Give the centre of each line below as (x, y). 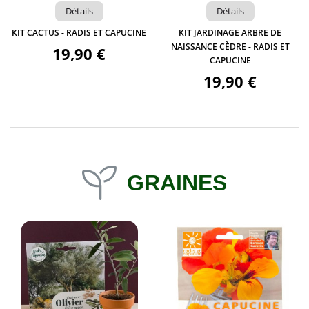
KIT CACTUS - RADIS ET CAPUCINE (79, 33)
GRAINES (177, 183)
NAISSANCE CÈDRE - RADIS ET (230, 47)
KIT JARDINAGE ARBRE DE (230, 33)
